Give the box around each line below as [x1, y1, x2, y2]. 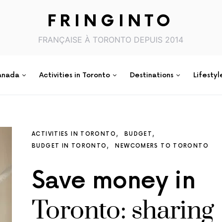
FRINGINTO [47, 12, 175, 31]
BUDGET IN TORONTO [32, 143, 107, 149]
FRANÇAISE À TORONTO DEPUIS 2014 [38, 35, 184, 45]
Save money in [32, 167, 196, 195]
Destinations [129, 71, 173, 79]
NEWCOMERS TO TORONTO [115, 143, 209, 149]
